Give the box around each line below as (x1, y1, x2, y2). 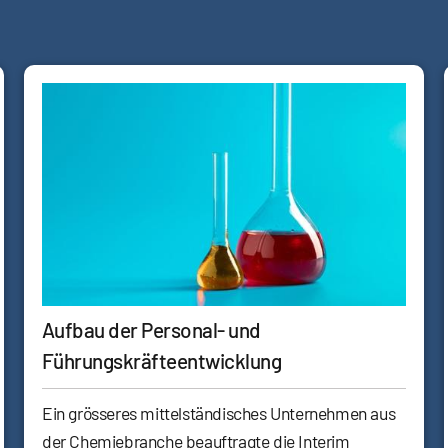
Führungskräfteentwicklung (42, 347, 281, 373)
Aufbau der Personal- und (42, 316, 261, 342)
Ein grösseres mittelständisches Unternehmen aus (42, 401, 396, 424)
